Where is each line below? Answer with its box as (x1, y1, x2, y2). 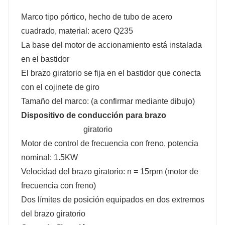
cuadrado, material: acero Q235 (21, 26, 133, 35)
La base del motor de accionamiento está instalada (21, 40, 202, 49)
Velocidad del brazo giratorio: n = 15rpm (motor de (21, 167, 198, 176)
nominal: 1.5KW (21, 153, 84, 162)
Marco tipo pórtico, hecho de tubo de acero (21, 12, 172, 21)
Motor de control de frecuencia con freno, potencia (21, 139, 198, 148)
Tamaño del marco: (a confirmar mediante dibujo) (21, 96, 195, 105)
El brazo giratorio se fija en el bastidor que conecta (21, 68, 201, 77)
